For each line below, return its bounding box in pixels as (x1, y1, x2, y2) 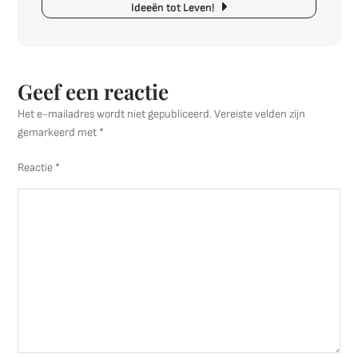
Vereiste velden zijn (214, 107, 306, 121)
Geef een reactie (18, 78, 169, 105)
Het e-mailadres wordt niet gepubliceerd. (18, 107, 213, 121)
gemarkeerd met (18, 125, 100, 139)
